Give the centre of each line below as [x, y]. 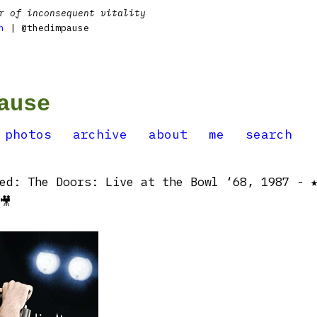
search [269, 134]
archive [100, 134]
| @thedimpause [47, 28]
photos [28, 134]
